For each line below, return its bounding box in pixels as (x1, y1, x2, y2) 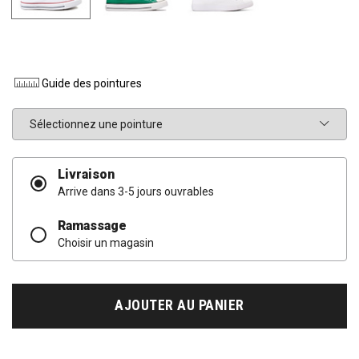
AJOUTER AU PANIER (115, 297, 244, 314)
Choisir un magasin (58, 236, 155, 250)
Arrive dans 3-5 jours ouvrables (58, 185, 215, 199)
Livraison (58, 167, 115, 183)
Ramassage (58, 218, 127, 234)
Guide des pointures (42, 76, 143, 90)
